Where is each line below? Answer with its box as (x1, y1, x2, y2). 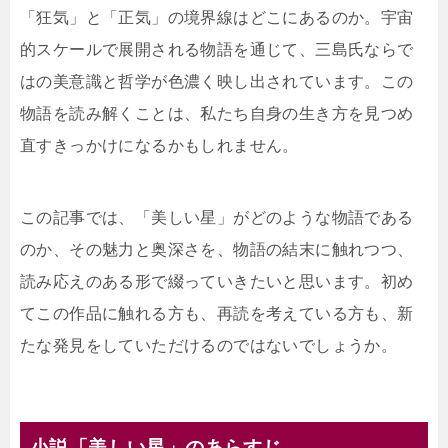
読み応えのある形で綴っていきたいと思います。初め (20, 273, 414, 291)
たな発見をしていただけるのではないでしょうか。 (20, 337, 398, 355)
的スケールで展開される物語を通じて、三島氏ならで (20, 41, 414, 59)
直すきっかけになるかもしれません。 (20, 137, 299, 155)
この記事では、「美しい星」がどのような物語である (20, 209, 414, 227)
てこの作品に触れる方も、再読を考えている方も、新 (20, 305, 414, 323)
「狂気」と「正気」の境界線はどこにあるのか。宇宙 (20, 9, 414, 27)
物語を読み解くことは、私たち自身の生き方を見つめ (20, 105, 414, 123)
